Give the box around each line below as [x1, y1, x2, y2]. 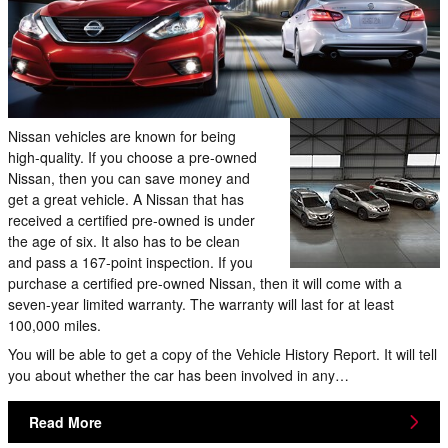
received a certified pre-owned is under [8, 210, 255, 231]
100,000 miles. [8, 315, 101, 336]
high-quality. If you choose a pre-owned [8, 147, 257, 168]
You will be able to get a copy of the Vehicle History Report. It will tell [8, 344, 437, 365]
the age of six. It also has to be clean [8, 231, 240, 252]
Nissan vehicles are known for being [8, 126, 236, 147]
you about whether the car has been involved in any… [8, 365, 349, 386]
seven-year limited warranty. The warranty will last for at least [8, 294, 394, 315]
